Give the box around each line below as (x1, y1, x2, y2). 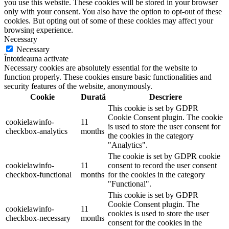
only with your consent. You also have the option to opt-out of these (4, 7, 222, 16)
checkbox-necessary (6, 214, 71, 223)
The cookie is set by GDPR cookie (108, 152, 220, 161)
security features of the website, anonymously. (4, 82, 152, 91)
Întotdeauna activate (4, 54, 68, 63)
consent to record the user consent (108, 161, 217, 170)
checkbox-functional (6, 170, 72, 179)
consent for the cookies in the (108, 218, 202, 227)
